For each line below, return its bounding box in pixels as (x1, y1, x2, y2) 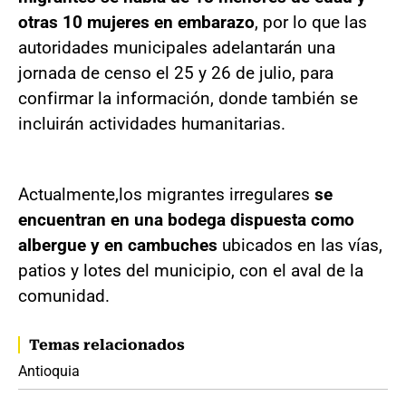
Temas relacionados (29, 335, 185, 353)
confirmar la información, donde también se (18, 87, 358, 109)
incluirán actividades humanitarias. (18, 112, 285, 134)
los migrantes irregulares (119, 183, 314, 205)
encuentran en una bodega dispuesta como (18, 208, 354, 230)
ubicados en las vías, (217, 234, 382, 256)
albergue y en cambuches (18, 234, 217, 256)
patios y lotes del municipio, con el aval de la (18, 259, 363, 281)
